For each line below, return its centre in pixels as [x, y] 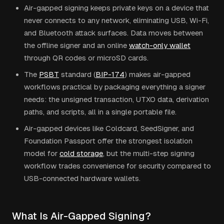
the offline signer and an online [75, 45]
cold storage [81, 153]
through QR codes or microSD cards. [86, 58]
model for [41, 153]
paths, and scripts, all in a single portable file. [100, 112]
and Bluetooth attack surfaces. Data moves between [113, 33]
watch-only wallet [160, 45]
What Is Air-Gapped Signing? [81, 216]
